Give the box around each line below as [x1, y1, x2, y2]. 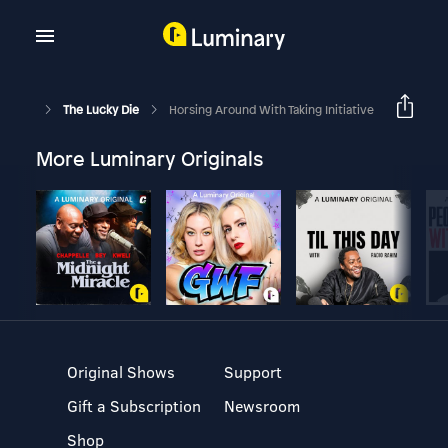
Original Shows [67, 361, 176, 382]
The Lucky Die [62, 101, 142, 118]
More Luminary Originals [35, 145, 263, 172]
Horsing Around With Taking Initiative [168, 101, 374, 118]
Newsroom [223, 395, 300, 416]
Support [223, 361, 282, 382]
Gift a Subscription [67, 395, 202, 416]
